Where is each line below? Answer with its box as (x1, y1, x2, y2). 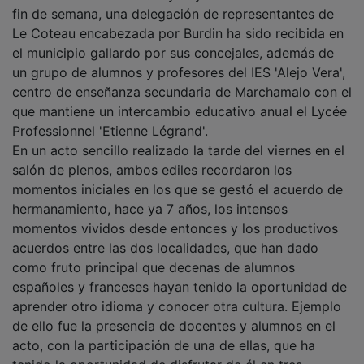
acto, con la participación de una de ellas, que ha (12, 326, 315, 343)
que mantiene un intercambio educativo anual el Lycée (12, 92, 347, 109)
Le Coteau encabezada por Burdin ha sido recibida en (12, 14, 344, 31)
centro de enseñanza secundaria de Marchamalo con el (12, 72, 352, 89)
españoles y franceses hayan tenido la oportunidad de (12, 267, 347, 284)
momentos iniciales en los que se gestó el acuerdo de (12, 170, 343, 187)
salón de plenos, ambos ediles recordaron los (12, 150, 292, 167)
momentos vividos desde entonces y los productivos (12, 209, 338, 226)
